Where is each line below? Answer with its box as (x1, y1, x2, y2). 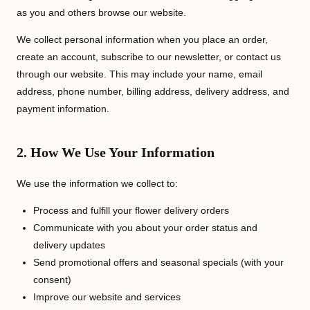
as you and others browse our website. (17, 7, 186, 18)
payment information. (17, 103, 109, 114)
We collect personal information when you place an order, (17, 34, 268, 45)
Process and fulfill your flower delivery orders (33, 205, 229, 216)
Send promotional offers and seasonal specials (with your (33, 257, 284, 268)
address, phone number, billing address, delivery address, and (17, 86, 289, 97)
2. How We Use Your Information (17, 145, 215, 160)
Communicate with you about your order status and (33, 222, 257, 233)
